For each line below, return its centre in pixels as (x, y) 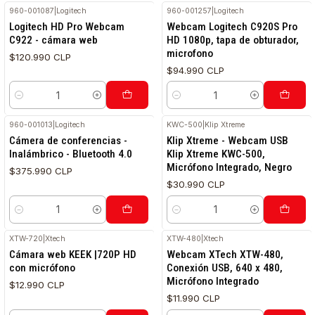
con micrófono (43, 268)
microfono (190, 53)
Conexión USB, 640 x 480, (225, 268)
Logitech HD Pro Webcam (67, 26)
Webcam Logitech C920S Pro (232, 26)
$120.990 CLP (40, 57)
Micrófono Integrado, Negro (230, 167)
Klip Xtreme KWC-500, (216, 154)
